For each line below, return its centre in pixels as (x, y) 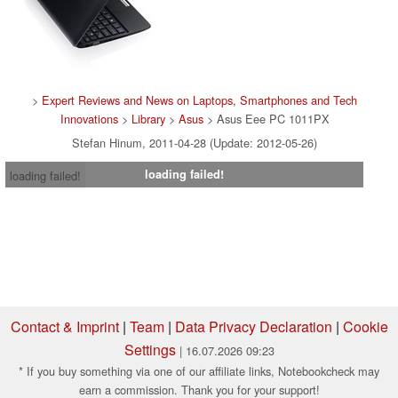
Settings (150, 350)
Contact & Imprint (64, 327)
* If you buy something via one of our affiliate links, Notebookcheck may (199, 371)
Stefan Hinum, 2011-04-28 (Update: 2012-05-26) (195, 143)
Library (148, 119)
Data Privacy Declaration (253, 327)
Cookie (365, 327)
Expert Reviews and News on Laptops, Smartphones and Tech (199, 100)
